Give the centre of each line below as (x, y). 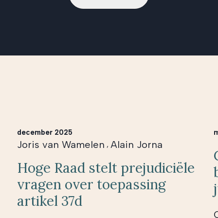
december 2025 (45, 132)
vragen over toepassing (92, 184)
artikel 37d (50, 201)
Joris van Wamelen (61, 144)
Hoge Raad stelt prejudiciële (106, 168)
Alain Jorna (137, 144)
